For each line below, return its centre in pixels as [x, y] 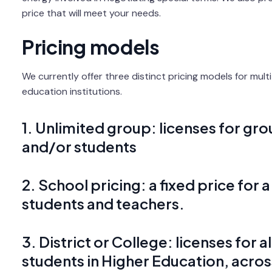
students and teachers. [103, 203]
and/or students [79, 146]
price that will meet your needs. [92, 13]
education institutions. [72, 91]
